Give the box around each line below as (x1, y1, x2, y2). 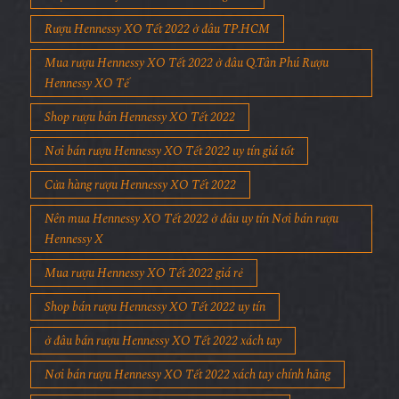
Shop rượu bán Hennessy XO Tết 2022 (45, 126, 235, 146)
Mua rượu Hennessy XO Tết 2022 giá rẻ (45, 282, 243, 302)
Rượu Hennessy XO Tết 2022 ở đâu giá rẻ (45, 4, 250, 24)
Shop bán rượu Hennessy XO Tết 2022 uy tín (45, 316, 265, 336)
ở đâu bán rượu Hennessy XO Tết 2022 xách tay (45, 350, 281, 370)
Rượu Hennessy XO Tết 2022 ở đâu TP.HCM (45, 38, 270, 58)
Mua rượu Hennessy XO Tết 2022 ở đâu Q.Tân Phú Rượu (45, 72, 329, 92)
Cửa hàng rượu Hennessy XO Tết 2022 (45, 194, 236, 214)
